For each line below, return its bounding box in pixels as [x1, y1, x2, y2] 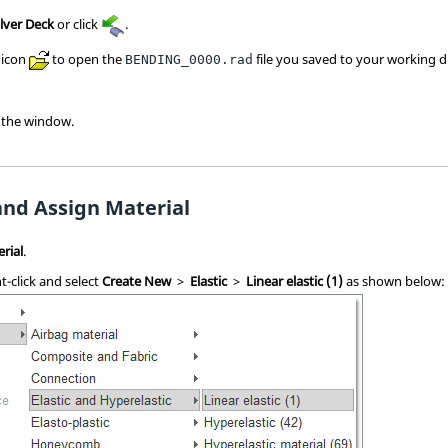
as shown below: [343, 271, 446, 290]
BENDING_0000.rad [125, 51, 254, 67]
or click [54, 14, 102, 33]
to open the [49, 49, 126, 68]
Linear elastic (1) [246, 271, 344, 290]
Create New [102, 271, 172, 290]
